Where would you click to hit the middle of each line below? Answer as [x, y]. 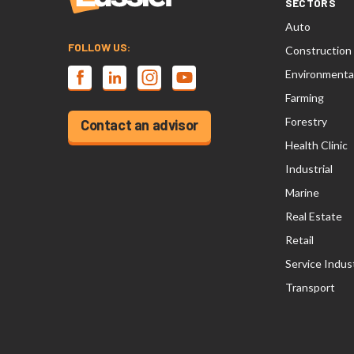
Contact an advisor [139, 125]
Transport [310, 287]
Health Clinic [316, 145]
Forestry [306, 121]
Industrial [309, 169]
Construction [318, 50]
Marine [302, 192]
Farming [304, 98]
